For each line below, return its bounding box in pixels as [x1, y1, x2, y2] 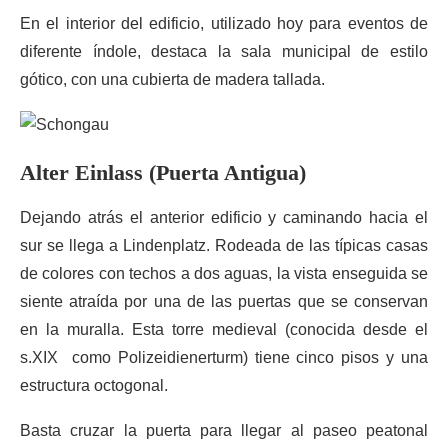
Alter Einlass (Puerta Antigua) [20, 160, 306, 185]
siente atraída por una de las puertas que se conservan [20, 293, 428, 310]
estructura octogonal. [20, 377, 168, 394]
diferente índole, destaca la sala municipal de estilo [20, 43, 428, 60]
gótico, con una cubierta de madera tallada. [20, 71, 325, 88]
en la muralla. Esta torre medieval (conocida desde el [20, 321, 428, 338]
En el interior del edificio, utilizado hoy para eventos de [20, 15, 428, 32]
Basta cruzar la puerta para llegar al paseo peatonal [20, 422, 428, 439]
